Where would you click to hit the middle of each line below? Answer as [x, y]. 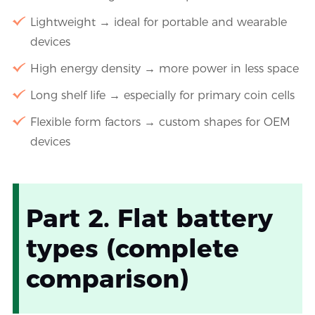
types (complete [132, 248]
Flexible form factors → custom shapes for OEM [160, 122]
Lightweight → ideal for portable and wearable [158, 22]
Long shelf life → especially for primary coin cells [162, 95]
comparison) [107, 278]
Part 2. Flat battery [149, 218]
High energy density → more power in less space [164, 68]
